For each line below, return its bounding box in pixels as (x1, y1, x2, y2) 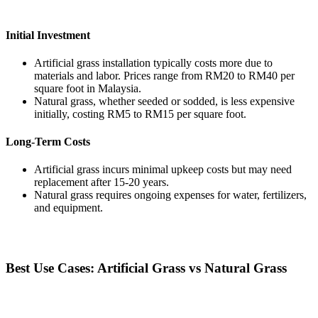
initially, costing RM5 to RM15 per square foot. (34, 107, 246, 120)
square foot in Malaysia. (34, 82, 141, 94)
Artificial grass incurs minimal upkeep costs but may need (34, 163, 292, 176)
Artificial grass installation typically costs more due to (34, 56, 273, 69)
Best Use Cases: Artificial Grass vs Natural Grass (6, 261, 287, 276)
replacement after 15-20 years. (34, 176, 169, 189)
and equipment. (34, 202, 103, 214)
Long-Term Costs (6, 136, 90, 148)
